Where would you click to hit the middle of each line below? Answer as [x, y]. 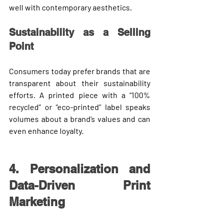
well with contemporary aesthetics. [70, 7]
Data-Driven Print [80, 185]
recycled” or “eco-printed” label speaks [80, 107]
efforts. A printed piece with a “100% [80, 95]
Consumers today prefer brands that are [80, 71]
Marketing [37, 201]
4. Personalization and [80, 168]
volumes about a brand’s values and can [80, 118]
